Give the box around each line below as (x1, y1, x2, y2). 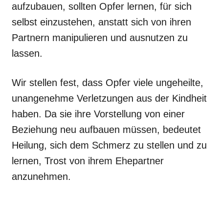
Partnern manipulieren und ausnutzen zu (12, 32, 188, 43)
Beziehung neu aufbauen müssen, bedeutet (12, 124, 201, 135)
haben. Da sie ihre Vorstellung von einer (12, 108, 185, 119)
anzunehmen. (12, 171, 71, 182)
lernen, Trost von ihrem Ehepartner (12, 155, 164, 166)
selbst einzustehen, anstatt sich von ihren (12, 16, 191, 27)
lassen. (12, 47, 43, 59)
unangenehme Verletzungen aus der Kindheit (12, 92, 207, 104)
